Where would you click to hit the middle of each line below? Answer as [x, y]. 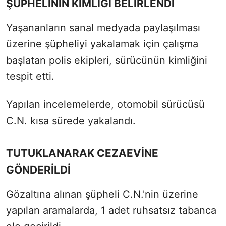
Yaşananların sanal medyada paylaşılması [103, 27]
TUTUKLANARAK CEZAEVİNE [82, 153]
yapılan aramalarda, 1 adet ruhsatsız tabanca [111, 210]
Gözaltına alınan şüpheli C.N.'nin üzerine [102, 194]
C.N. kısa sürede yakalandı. [71, 120]
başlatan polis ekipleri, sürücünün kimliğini [107, 60]
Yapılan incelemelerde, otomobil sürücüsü [105, 104]
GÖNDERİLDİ [38, 169]
